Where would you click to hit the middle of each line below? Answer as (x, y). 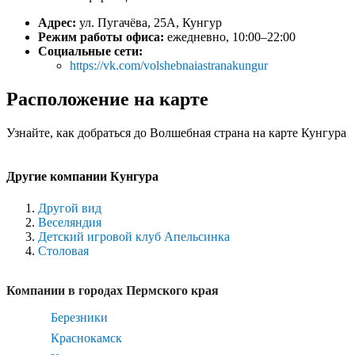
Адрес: (57, 23)
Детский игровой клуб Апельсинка (134, 236)
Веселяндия (70, 222)
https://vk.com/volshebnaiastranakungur (169, 66)
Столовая (63, 250)
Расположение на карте (107, 99)
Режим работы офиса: (101, 37)
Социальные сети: (90, 52)
